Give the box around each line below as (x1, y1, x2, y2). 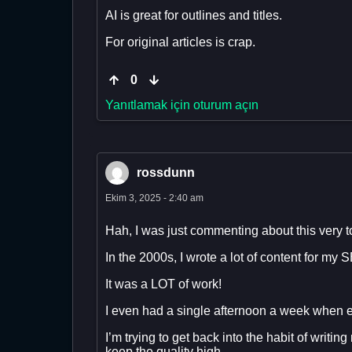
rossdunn (137, 166, 195, 180)
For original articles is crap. (105, 35, 255, 49)
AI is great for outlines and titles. (105, 9, 282, 23)
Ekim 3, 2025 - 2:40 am (105, 192, 203, 204)
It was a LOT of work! (105, 277, 222, 291)
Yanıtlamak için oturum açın (105, 98, 258, 112)
